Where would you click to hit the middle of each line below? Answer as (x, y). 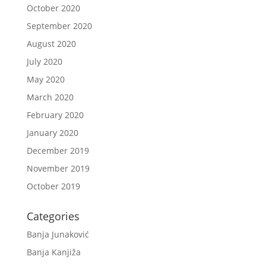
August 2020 (51, 44)
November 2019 (58, 169)
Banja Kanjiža (53, 252)
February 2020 (55, 115)
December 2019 (58, 151)
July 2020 (44, 62)
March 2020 (50, 97)
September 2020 (59, 26)
